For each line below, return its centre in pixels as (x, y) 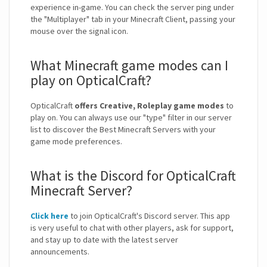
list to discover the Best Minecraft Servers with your (123, 130)
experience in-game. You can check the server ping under (132, 7)
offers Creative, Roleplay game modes (149, 106)
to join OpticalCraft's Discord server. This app (149, 216)
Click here (49, 216)
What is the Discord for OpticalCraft (133, 176)
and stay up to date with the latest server (104, 240)
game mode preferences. (76, 142)
